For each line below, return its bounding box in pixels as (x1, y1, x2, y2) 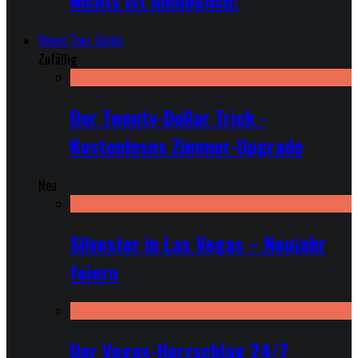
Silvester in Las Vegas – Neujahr (70, 229, 326, 258)
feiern (70, 257, 118, 287)
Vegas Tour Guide (38, 30, 123, 50)
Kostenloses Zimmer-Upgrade (70, 131, 304, 161)
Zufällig (38, 50, 77, 70)
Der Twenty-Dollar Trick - (70, 102, 266, 132)
